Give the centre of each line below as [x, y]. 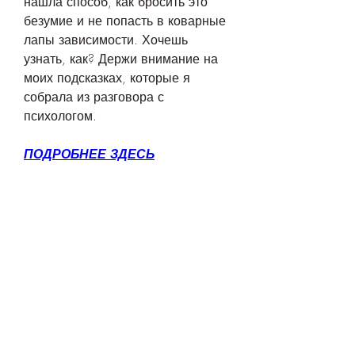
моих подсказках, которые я [107, 78]
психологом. [60, 116]
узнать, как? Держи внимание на [121, 59]
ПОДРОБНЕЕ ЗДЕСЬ [89, 154]
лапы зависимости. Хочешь [106, 40]
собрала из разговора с [94, 97]
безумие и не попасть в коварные [125, 21]
